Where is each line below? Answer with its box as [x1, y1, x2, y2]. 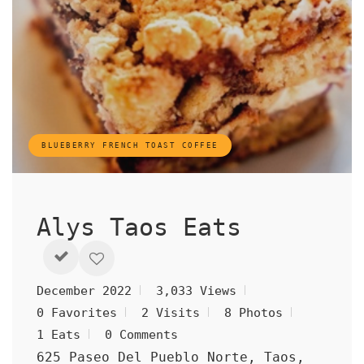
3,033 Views [156, 284, 236, 298]
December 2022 [37, 284, 132, 298]
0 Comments [105, 327, 178, 342]
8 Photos [224, 305, 283, 320]
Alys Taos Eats [37, 213, 271, 241]
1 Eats [37, 327, 80, 342]
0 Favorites [37, 305, 117, 320]
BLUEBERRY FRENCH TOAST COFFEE [41, 141, 219, 149]
